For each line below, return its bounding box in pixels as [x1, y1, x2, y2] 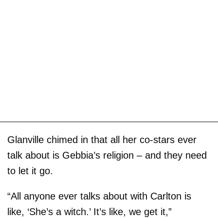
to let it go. [7, 165, 53, 176]
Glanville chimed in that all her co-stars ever [7, 134, 197, 145]
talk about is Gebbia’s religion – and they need [7, 149, 207, 161]
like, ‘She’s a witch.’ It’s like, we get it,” [7, 206, 172, 217]
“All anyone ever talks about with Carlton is [7, 190, 191, 201]
